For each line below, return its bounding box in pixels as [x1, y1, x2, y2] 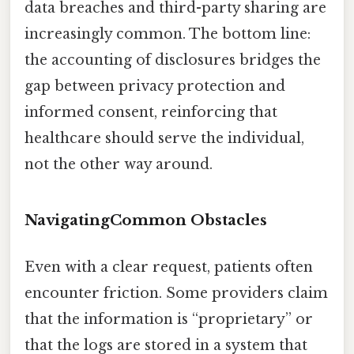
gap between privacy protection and [24, 77, 285, 96]
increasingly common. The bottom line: [24, 25, 311, 43]
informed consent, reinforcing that [24, 104, 277, 122]
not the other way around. [24, 156, 213, 174]
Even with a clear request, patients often [24, 258, 313, 277]
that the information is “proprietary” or [24, 311, 313, 329]
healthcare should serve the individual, [24, 130, 304, 148]
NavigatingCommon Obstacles [24, 211, 267, 230]
